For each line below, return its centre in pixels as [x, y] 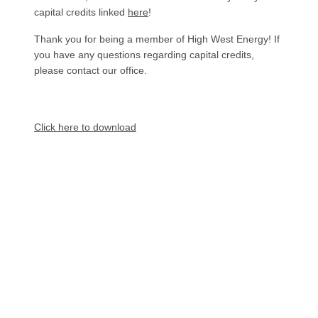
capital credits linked [81, 12]
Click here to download [85, 127]
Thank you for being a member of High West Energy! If [157, 39]
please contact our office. [92, 70]
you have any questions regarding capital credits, [144, 54]
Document [57, 120]
